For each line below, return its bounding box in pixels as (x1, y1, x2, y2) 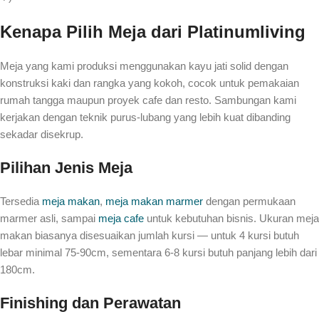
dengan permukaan (203, 195, 296, 207)
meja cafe (98, 212, 144, 224)
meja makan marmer (105, 195, 203, 207)
